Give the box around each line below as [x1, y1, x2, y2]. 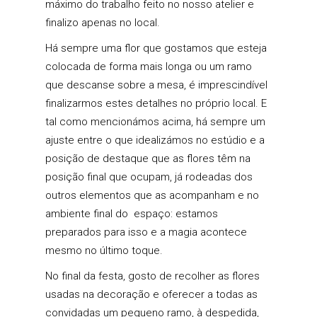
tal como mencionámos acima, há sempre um [45, 115, 265, 129]
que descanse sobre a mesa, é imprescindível [45, 79, 267, 92]
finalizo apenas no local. [45, 16, 160, 30]
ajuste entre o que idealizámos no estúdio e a [45, 134, 265, 147]
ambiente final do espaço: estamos [45, 207, 218, 221]
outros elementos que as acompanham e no [45, 189, 259, 202]
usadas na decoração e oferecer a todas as [45, 288, 258, 301]
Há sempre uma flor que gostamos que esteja [45, 42, 267, 55]
